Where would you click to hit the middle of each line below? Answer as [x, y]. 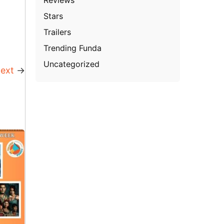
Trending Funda [73, 48]
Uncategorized [72, 64]
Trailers [57, 32]
